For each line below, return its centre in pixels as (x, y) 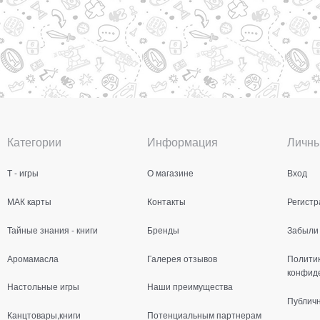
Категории (34, 142)
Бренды (163, 229)
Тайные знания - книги (52, 229)
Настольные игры (43, 286)
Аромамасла (33, 258)
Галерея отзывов (182, 258)
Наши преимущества (190, 286)
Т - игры (23, 172)
